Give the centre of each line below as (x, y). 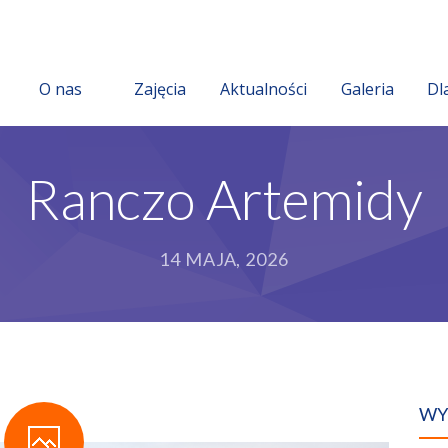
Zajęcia (160, 89)
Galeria (367, 89)
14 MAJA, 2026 (224, 259)
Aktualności (263, 89)
